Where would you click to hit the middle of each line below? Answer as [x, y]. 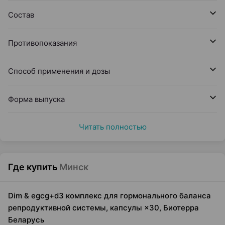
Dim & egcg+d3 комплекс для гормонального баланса [109, 196]
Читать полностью [113, 127]
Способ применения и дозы [59, 71]
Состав [21, 15]
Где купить [33, 167]
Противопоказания [42, 43]
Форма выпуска [36, 99]
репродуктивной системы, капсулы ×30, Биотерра [103, 208]
